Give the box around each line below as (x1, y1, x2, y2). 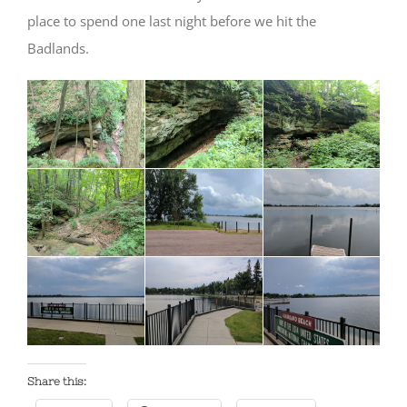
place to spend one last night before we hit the (27, 12, 316, 30)
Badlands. (27, 39, 89, 57)
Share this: (27, 374, 86, 388)
